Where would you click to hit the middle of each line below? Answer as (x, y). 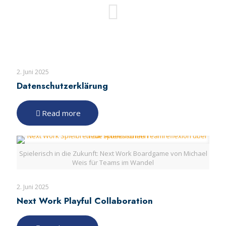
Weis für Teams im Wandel (113, 162)
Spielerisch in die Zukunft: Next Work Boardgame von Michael (113, 153)
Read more (61, 113)
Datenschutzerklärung (62, 86)
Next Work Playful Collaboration (85, 201)
